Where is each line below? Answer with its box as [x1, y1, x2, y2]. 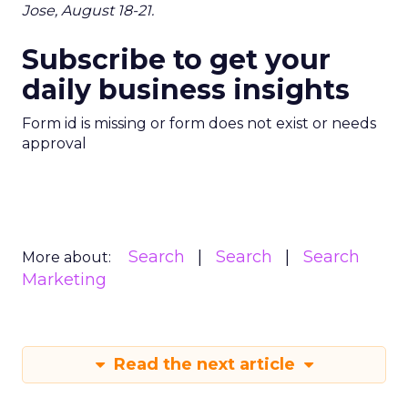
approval [22, 135, 87, 152]
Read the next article [108, 354, 300, 374]
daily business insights [22, 73, 350, 107]
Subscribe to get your [22, 43, 331, 76]
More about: [22, 249, 111, 266]
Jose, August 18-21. [22, 2, 154, 19]
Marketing [22, 270, 107, 290]
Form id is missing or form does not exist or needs [22, 115, 376, 132]
